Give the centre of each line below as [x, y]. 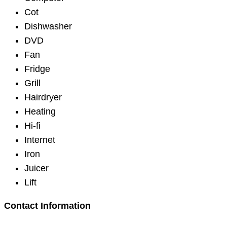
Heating [40, 111]
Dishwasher [48, 26]
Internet [40, 140]
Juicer [36, 168]
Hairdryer [43, 97]
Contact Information [47, 206]
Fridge [37, 69]
